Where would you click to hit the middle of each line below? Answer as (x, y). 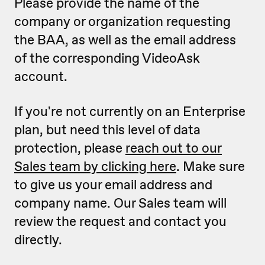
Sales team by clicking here (95, 166)
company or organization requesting (122, 21)
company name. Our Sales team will (120, 203)
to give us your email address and (113, 185)
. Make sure (211, 166)
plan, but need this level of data (107, 130)
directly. (38, 240)
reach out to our (174, 148)
